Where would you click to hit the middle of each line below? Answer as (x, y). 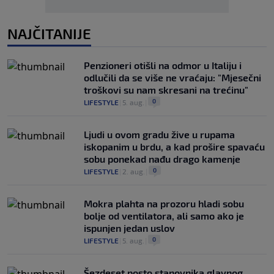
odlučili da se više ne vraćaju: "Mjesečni (172, 77)
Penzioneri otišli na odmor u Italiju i (163, 65)
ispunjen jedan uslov (129, 228)
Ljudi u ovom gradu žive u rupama (159, 134)
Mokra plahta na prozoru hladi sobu (164, 203)
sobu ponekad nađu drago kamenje (162, 159)
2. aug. (134, 171)
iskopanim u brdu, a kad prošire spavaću (174, 146)
